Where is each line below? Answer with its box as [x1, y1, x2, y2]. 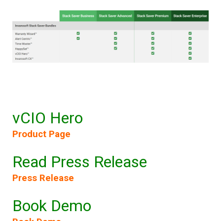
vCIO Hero [12, 108, 83, 127]
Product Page [12, 128, 71, 140]
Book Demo [12, 196, 91, 215]
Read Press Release [12, 152, 147, 171]
